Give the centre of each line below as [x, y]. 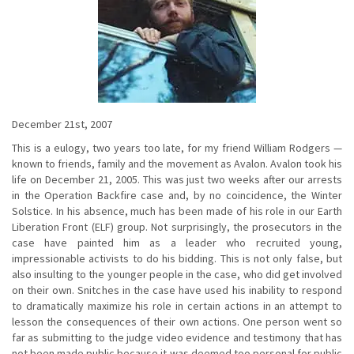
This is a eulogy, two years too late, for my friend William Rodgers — [177, 147]
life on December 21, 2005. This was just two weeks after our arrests [177, 179]
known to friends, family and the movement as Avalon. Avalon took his [177, 163]
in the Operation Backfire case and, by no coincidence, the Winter [177, 195]
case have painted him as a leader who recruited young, [177, 242]
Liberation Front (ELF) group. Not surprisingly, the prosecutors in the [177, 226]
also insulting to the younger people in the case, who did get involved [177, 274]
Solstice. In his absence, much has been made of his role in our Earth [177, 211]
